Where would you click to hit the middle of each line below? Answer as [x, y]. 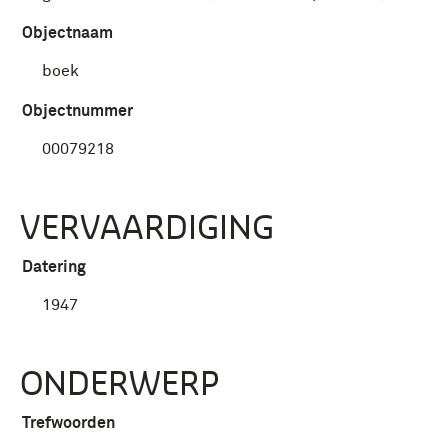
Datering [54, 267]
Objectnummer [77, 111]
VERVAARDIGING [147, 226]
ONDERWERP [119, 382]
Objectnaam [67, 33]
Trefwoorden [68, 423]
